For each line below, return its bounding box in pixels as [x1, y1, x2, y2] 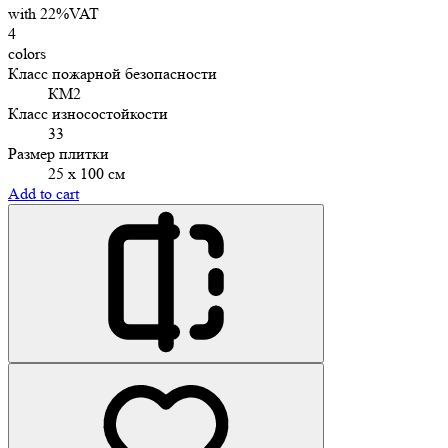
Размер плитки [8, 143, 109, 163]
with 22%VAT [8, 3, 99, 23]
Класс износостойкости [8, 103, 168, 123]
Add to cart [8, 183, 79, 203]
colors [8, 43, 46, 63]
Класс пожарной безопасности [8, 63, 217, 83]
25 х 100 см [48, 163, 125, 183]
